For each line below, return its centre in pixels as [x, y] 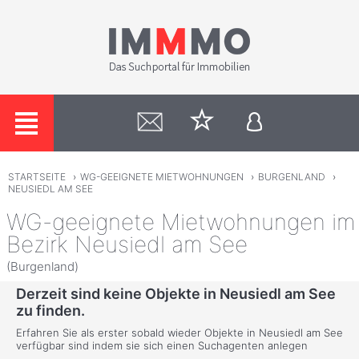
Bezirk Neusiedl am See [127, 244]
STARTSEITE [36, 177]
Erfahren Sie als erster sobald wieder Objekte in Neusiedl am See [179, 333]
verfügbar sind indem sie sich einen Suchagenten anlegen [162, 346]
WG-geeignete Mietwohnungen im [181, 222]
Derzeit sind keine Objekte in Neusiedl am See [176, 294]
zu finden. [50, 311]
